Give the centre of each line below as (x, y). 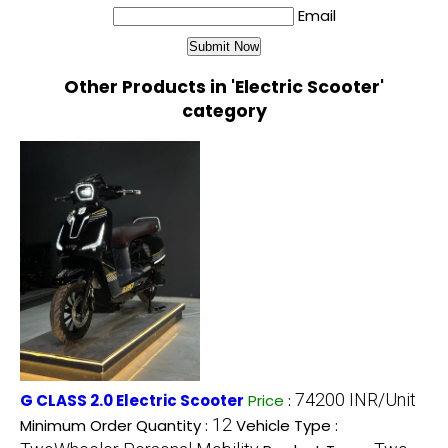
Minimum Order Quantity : (116, 425)
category (224, 111)
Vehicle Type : (287, 425)
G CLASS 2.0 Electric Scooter (132, 400)
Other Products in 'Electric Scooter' (224, 87)
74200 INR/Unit (355, 399)
